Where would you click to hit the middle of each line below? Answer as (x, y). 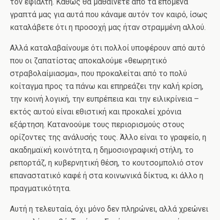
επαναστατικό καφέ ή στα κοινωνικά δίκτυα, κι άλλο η (107, 176)
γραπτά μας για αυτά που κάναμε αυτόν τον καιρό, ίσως (109, 14)
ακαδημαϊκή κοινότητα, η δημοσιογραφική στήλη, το (102, 150)
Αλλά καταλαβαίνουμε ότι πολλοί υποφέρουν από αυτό (108, 48)
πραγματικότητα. (40, 188)
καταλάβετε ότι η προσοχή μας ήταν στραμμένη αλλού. (108, 27)
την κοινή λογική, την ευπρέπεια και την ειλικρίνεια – (104, 99)
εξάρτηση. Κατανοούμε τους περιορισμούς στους (97, 124)
